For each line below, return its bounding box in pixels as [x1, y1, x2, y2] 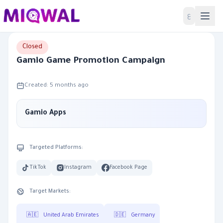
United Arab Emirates [43, 213, 99, 219]
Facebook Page [110, 165, 147, 171]
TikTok [29, 165, 46, 171]
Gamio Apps [25, 110, 66, 117]
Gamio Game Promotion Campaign [16, 56, 165, 66]
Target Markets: [29, 189, 71, 195]
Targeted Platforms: [29, 145, 83, 151]
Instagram [64, 165, 92, 171]
